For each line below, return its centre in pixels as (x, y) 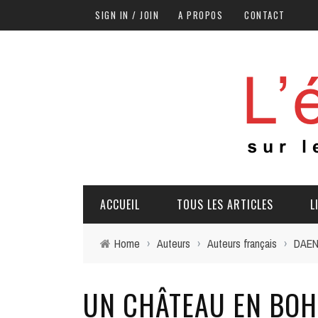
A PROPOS (201, 15)
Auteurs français (242, 243)
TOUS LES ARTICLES (225, 204)
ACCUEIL (120, 204)
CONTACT (265, 15)
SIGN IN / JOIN (127, 15)
